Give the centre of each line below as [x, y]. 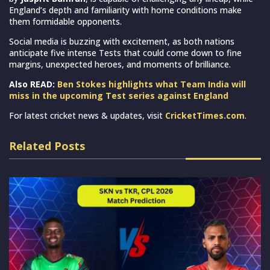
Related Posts [47, 146]
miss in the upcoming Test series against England [119, 95]
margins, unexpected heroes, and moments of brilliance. [120, 64]
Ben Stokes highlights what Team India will [152, 84]
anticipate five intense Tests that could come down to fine [125, 52]
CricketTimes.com [205, 115]
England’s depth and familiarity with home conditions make [125, 10]
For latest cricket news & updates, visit [87, 115]
